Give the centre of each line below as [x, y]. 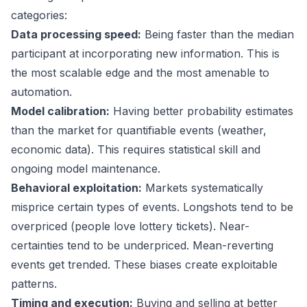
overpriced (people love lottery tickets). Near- [130, 226]
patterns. [34, 284]
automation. [41, 92]
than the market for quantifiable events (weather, [139, 131]
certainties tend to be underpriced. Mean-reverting [142, 246]
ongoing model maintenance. [86, 169]
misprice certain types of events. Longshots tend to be [152, 207]
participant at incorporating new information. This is [145, 54]
